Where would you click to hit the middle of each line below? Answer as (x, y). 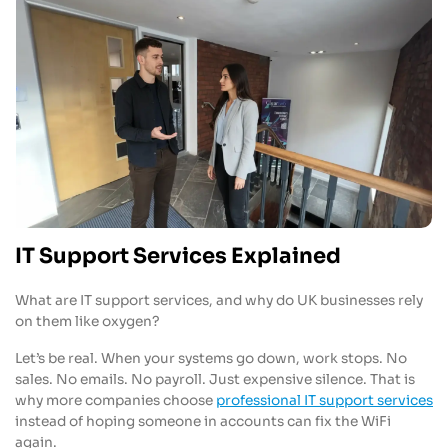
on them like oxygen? (87, 321)
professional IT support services (324, 400)
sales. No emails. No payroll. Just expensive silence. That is (215, 379)
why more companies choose (115, 400)
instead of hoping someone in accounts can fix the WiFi (203, 421)
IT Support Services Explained (178, 255)
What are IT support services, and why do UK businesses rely (219, 300)
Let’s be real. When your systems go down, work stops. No (211, 358)
